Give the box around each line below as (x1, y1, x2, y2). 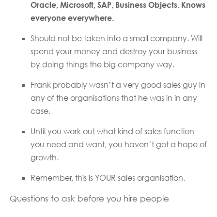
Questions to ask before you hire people (10, 194, 169, 204)
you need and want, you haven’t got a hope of (30, 139, 207, 150)
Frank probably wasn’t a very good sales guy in (30, 80, 205, 90)
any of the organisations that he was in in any (30, 93, 197, 103)
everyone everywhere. (30, 13, 114, 23)
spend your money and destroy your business (30, 46, 197, 57)
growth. (30, 153, 59, 163)
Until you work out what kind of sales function (30, 126, 194, 137)
